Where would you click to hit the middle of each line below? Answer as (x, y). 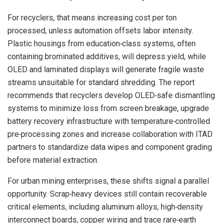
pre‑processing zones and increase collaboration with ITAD (110, 134)
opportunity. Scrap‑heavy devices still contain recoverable (107, 194)
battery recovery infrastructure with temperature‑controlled (109, 121)
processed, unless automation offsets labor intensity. (100, 31)
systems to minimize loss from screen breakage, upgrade (108, 109)
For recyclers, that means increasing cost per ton (92, 18)
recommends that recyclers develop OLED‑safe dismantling (111, 96)
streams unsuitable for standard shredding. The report (101, 83)
